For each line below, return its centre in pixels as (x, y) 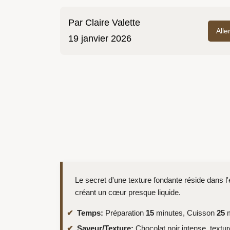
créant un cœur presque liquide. (128, 193)
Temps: (90, 213)
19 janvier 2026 (100, 39)
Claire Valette (113, 23)
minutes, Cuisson (185, 213)
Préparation (124, 213)
